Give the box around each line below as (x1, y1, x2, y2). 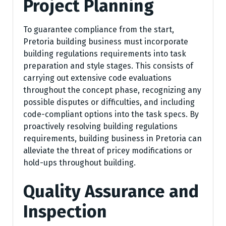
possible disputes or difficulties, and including (23, 97, 195, 107)
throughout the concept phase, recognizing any (23, 85, 201, 95)
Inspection (23, 201, 107, 222)
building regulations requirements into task (23, 49, 186, 59)
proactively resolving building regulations (23, 122, 178, 132)
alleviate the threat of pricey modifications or (23, 146, 192, 156)
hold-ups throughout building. (23, 158, 136, 168)
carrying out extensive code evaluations (23, 73, 172, 83)
